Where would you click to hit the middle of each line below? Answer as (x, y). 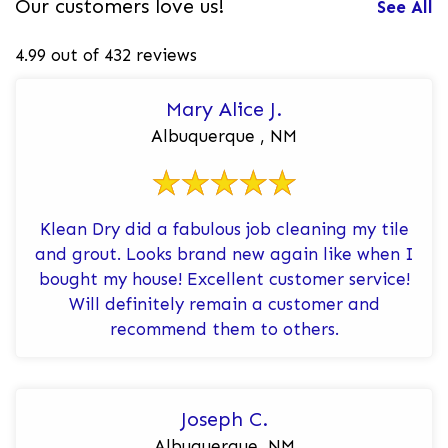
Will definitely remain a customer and (224, 303)
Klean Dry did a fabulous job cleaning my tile (224, 228)
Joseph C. (224, 418)
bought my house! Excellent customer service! (224, 278)
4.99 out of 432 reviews (106, 54)
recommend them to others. (224, 328)
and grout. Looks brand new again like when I (224, 253)
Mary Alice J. (224, 108)
